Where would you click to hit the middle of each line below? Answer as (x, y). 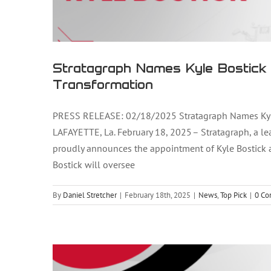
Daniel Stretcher (90, 195)
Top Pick (233, 195)
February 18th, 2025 (158, 195)
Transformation (103, 84)
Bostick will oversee (94, 165)
